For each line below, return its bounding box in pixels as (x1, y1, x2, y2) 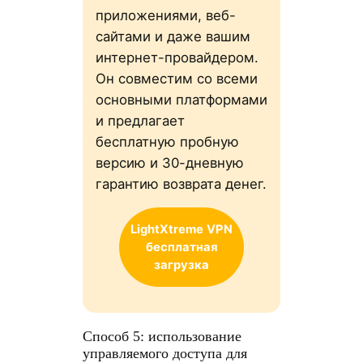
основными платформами (95, 91, 267, 108)
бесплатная (146, 240, 217, 255)
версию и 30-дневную (95, 154, 244, 171)
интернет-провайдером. (95, 49, 258, 66)
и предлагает (95, 112, 185, 129)
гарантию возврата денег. (95, 175, 267, 192)
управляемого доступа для (82, 344, 247, 361)
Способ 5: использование (82, 327, 241, 344)
